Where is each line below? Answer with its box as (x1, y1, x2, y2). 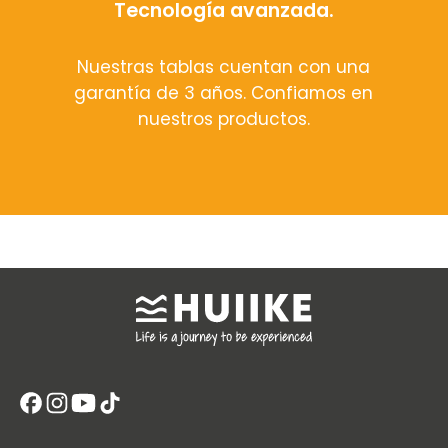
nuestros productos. (137, 106, 310, 131)
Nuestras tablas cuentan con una (77, 54, 371, 79)
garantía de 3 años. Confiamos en (74, 80, 374, 105)
